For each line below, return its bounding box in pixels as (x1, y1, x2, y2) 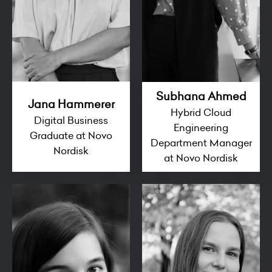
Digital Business (34, 113, 108, 127)
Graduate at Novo (30, 128, 112, 142)
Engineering (174, 121, 228, 135)
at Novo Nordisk (164, 151, 238, 165)
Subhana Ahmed (155, 89, 246, 104)
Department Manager (150, 136, 252, 150)
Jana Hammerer (27, 96, 115, 112)
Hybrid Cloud (171, 106, 231, 120)
